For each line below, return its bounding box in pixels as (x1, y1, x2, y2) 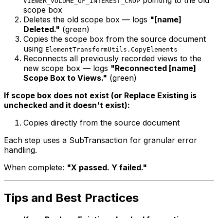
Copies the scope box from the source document (23, 34, 206, 44)
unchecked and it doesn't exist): (4, 100, 130, 110)
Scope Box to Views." (23, 73, 107, 83)
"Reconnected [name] (110, 63, 196, 73)
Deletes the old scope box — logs (23, 14, 150, 24)
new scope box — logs (23, 63, 110, 73)
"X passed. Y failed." (67, 162, 147, 172)
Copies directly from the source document (23, 117, 180, 127)
